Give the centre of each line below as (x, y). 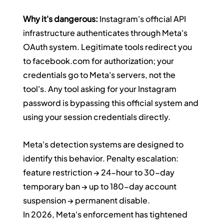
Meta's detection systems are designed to (104, 144)
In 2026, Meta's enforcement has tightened (106, 214)
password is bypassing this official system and (112, 103)
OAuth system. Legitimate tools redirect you (108, 47)
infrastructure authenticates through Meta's (106, 33)
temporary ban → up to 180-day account (101, 186)
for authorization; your (133, 61)
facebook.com (61, 61)
